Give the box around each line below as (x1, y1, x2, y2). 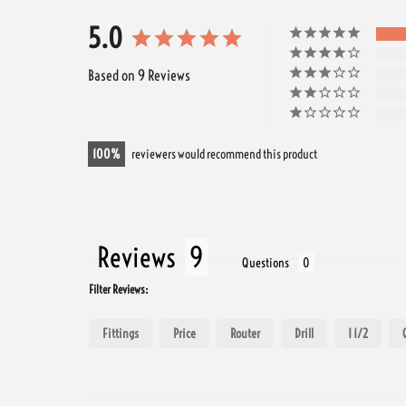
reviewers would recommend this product (131, 145, 317, 162)
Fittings (102, 324, 139, 342)
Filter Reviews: (89, 281, 149, 296)
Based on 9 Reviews (88, 65, 190, 84)
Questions (242, 254, 289, 271)
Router (230, 324, 260, 342)
